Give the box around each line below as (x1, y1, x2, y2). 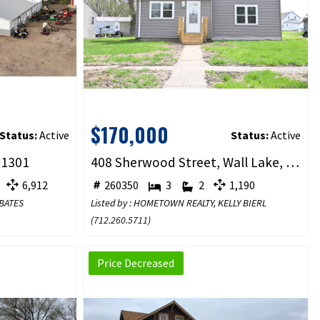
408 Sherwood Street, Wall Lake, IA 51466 (285, 154, 299, 171)
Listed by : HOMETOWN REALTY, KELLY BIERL (90, 196, 266, 210)
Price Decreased (97, 256, 175, 271)
